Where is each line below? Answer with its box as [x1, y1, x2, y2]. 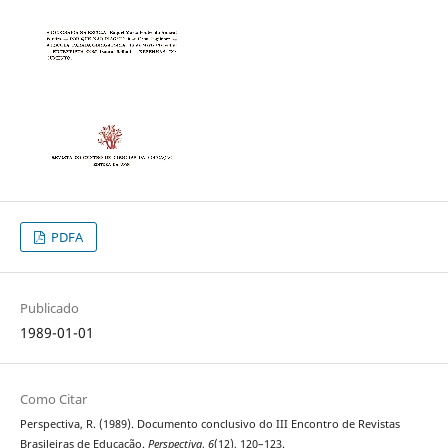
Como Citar [19, 390, 87, 409]
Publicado [19, 299, 79, 318]
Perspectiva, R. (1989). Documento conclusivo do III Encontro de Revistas [19, 417, 400, 432]
